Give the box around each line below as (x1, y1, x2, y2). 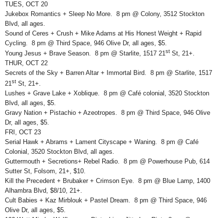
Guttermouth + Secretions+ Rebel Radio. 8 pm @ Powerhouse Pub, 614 (5, 157, 210, 165)
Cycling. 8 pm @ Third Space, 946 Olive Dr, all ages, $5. (5, 39, 167, 47)
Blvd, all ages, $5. (5, 99, 56, 107)
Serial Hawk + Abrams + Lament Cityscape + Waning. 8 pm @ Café (5, 138, 199, 145)
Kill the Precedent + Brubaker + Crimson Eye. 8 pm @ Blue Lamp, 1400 (5, 177, 210, 184)
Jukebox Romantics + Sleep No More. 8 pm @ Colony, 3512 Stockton (5, 10, 204, 18)
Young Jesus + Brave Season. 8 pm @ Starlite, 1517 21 (5, 50, 165, 57)
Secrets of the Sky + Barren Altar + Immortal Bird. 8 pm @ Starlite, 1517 (5, 69, 212, 77)
